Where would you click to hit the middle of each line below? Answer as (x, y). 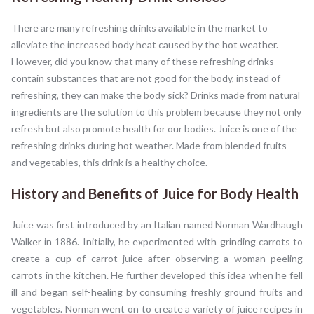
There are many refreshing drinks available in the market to (139, 28)
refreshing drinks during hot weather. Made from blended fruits (149, 146)
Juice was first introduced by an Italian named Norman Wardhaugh (157, 225)
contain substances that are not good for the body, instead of (146, 78)
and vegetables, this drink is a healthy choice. (109, 163)
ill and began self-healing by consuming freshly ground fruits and (157, 292)
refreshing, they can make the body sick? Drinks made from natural (156, 95)
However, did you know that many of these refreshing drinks (143, 62)
